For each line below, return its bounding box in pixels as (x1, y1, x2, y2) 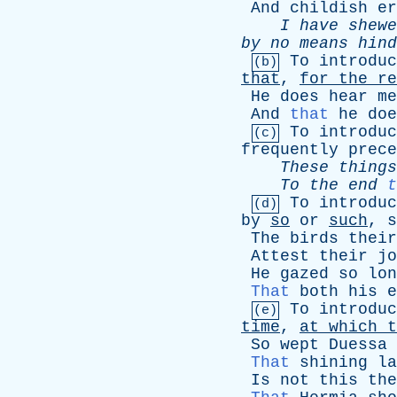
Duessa (329, 336, 387, 354)
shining (300, 354, 368, 371)
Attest (251, 247, 309, 265)
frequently (241, 141, 339, 159)
